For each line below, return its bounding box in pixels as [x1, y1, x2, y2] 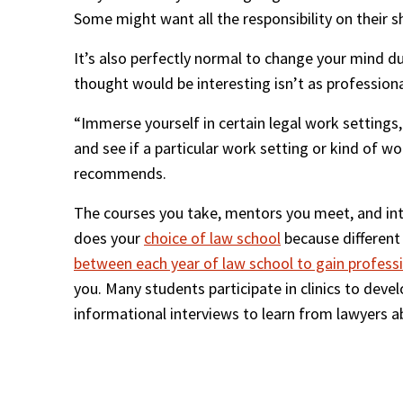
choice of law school [144, 228, 281, 249]
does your [74, 228, 144, 249]
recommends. [74, 163, 166, 184]
